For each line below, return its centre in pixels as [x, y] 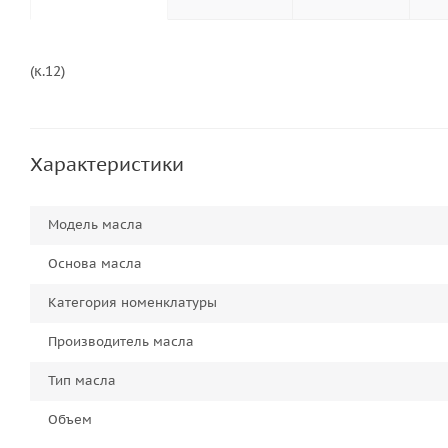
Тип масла [82, 380]
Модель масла [95, 224]
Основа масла [95, 263]
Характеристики [107, 164]
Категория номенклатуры [132, 302]
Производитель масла [121, 341]
